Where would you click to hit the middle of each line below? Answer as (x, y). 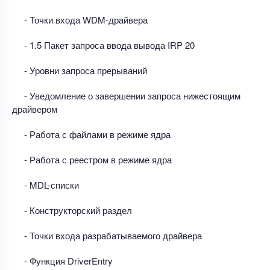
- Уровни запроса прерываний (86, 70)
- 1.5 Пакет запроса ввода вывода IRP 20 (109, 45)
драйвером (35, 108)
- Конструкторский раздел (78, 210)
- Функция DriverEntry (68, 260)
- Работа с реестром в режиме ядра (98, 159)
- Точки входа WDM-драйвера (86, 19)
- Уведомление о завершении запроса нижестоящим (132, 95)
